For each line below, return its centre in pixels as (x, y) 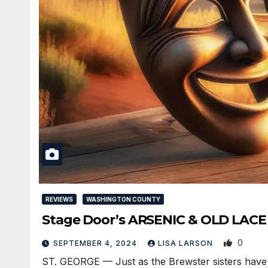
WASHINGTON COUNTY (123, 200)
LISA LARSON (187, 243)
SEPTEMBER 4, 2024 (96, 243)
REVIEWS (59, 200)
